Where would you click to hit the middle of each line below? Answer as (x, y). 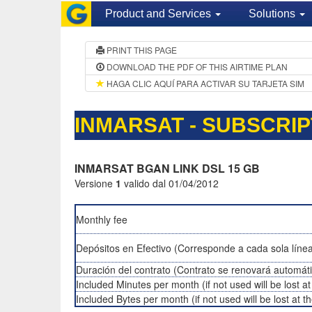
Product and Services (159, 14)
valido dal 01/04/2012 (170, 183)
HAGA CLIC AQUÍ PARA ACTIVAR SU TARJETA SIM (204, 83)
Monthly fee (102, 219)
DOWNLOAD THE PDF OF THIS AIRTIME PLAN (196, 67)
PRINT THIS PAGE (141, 50)
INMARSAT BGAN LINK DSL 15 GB (167, 168)
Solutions (273, 14)
